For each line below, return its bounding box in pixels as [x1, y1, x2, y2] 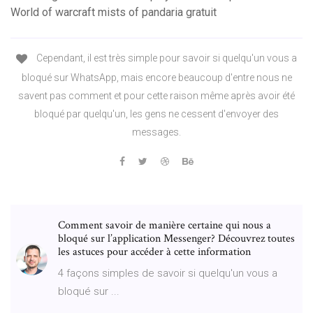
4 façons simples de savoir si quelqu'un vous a [58, 266, 277, 279]
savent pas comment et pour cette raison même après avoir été [18, 89, 295, 101]
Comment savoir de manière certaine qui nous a [58, 217, 271, 233]
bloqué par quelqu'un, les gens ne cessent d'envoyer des [34, 108, 279, 119]
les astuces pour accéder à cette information [58, 244, 251, 259]
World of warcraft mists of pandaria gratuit [10, 6, 217, 20]
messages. [132, 126, 181, 138]
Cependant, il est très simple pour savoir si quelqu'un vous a [34, 52, 297, 64]
